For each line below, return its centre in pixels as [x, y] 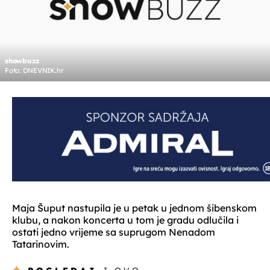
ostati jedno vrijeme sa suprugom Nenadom [114, 232]
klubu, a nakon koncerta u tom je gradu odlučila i [125, 220]
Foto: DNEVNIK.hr [34, 71]
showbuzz [23, 61]
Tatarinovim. [41, 244]
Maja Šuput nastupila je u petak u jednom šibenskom [134, 208]
